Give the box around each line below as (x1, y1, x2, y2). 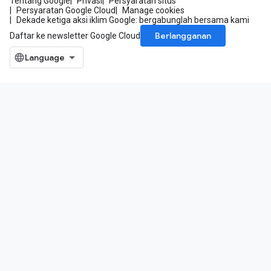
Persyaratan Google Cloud (16, 5, 116, 15)
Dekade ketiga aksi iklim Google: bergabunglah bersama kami (16, 15, 249, 25)
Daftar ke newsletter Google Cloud (10, 31, 140, 41)
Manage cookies (122, 5, 184, 15)
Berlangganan (155, 30, 211, 41)
